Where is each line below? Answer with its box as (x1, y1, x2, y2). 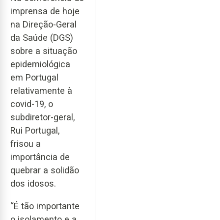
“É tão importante (10, 201, 80, 212)
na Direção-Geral (10, 19, 77, 29)
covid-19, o (10, 98, 53, 109)
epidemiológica (10, 58, 70, 69)
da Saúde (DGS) (10, 32, 73, 43)
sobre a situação (10, 45, 77, 56)
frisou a (10, 138, 41, 149)
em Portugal (10, 72, 58, 82)
